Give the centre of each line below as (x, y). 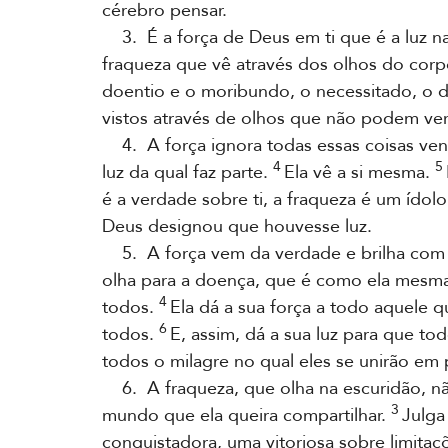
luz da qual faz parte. (187, 172)
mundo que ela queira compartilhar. (246, 415)
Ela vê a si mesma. (358, 172)
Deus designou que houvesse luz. (237, 226)
